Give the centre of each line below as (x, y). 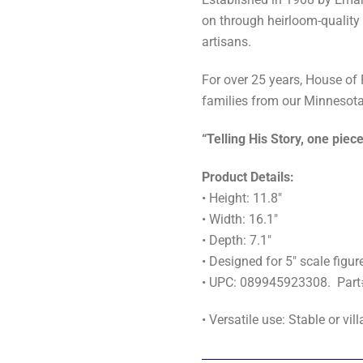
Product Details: (248, 177)
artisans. (227, 42)
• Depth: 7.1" (237, 240)
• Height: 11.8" (242, 198)
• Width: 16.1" (240, 219)
